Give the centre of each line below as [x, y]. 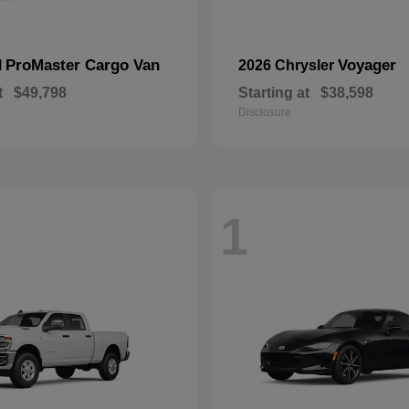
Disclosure [265, 112]
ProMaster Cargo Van [83, 65]
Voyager [367, 65]
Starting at [274, 92]
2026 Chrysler [288, 65]
